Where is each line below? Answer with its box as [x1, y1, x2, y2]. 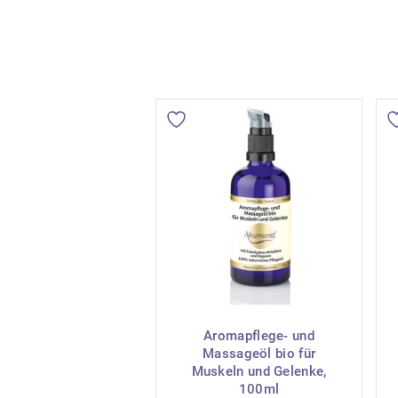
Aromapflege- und [203, 327, 314, 344]
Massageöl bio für [203, 345, 316, 362]
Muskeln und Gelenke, [191, 362, 327, 379]
